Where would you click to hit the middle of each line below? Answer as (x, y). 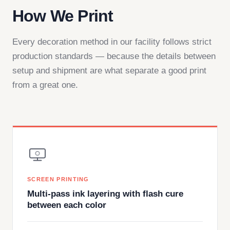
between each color (67, 205)
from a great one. (45, 85)
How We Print (63, 16)
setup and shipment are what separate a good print (109, 71)
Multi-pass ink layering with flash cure (105, 194)
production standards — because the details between (114, 56)
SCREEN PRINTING (58, 179)
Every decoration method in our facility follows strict (112, 42)
